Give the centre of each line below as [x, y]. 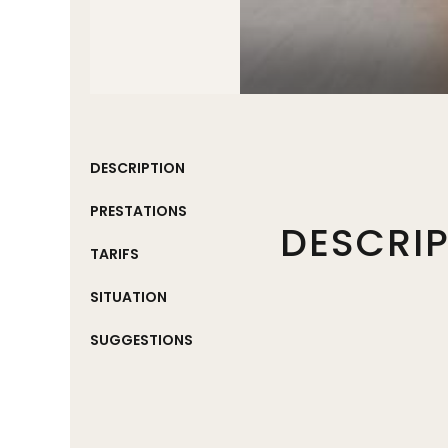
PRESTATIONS [138, 211]
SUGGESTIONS [141, 340]
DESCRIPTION [137, 168]
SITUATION [128, 297]
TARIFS [114, 254]
